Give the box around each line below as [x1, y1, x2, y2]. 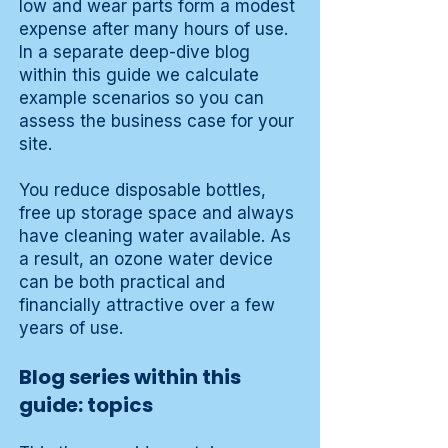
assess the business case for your [19, 111, 294, 132]
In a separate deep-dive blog [19, 42, 250, 63]
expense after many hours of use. [19, 19, 288, 40]
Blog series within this [19, 363, 241, 392]
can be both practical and [19, 272, 225, 293]
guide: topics [19, 391, 153, 420]
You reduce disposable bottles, [19, 180, 266, 201]
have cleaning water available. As [19, 226, 291, 247]
